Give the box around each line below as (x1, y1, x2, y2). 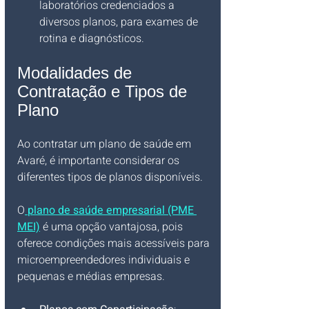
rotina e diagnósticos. (39, 30, 144, 47)
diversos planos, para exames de (39, 14, 201, 30)
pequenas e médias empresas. (17, 268, 165, 285)
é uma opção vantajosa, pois (40, 219, 186, 235)
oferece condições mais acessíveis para (17, 235, 212, 252)
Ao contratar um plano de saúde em (17, 136, 194, 152)
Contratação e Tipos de (17, 82, 192, 101)
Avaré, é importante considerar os (17, 152, 182, 169)
